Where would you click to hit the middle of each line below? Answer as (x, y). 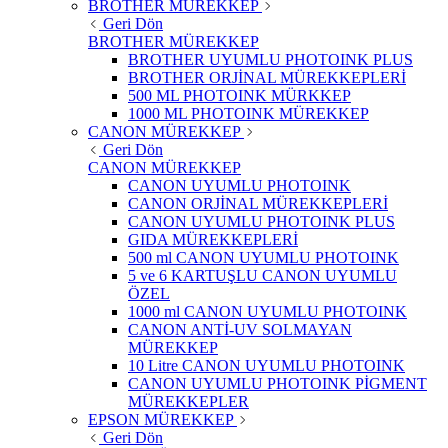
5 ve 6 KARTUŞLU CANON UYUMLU (262, 276)
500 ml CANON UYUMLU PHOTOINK (263, 258)
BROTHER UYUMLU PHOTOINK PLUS (270, 60)
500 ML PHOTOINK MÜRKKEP (239, 96)
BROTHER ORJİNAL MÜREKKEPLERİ (267, 78)
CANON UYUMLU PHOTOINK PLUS (261, 222)
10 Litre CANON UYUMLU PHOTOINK (266, 366)
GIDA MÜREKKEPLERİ (213, 240)
